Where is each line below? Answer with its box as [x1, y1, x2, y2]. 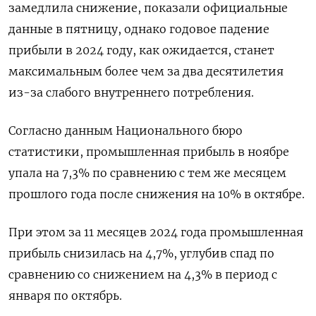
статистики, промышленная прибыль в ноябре [8, 145, 289, 159]
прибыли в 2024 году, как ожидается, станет [8, 43, 274, 57]
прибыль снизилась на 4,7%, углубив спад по [8, 246, 274, 260]
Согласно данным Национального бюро [8, 123, 243, 138]
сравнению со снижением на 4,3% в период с [8, 267, 277, 281]
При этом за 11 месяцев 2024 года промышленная [8, 225, 303, 239]
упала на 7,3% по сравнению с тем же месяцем [8, 166, 286, 180]
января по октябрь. [8, 288, 122, 303]
